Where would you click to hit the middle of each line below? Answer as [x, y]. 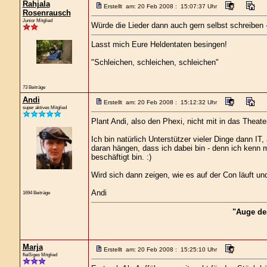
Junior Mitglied [37, 20]
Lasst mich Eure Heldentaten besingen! [159, 44]
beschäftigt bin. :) [121, 157]
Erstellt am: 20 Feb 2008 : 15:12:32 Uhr [160, 102]
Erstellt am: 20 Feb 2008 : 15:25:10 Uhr [160, 249]
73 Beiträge [34, 87]
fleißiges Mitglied [40, 254]
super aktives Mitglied [44, 107]
